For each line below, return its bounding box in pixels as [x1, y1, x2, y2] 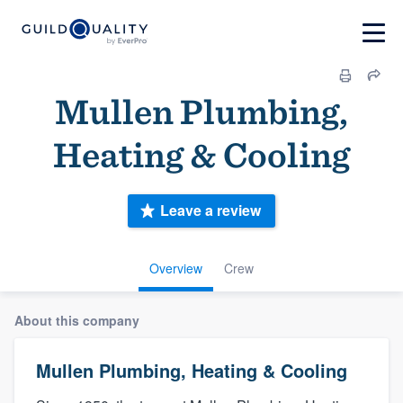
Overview [149, 258, 202, 277]
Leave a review [160, 200, 261, 221]
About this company [14, 310, 139, 329]
